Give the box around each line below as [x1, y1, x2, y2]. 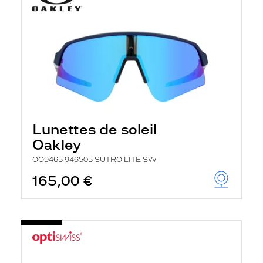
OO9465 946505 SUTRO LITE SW [32, 156, 157, 164]
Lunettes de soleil [32, 121, 157, 138]
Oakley [32, 136, 81, 153]
